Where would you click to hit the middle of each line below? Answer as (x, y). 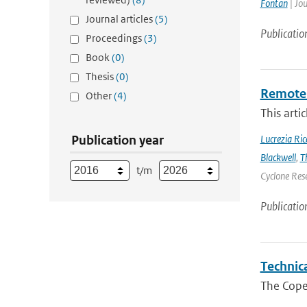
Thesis (101, 76)
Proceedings (115, 38)
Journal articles (120, 19)
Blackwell (278, 157)
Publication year (118, 140)
